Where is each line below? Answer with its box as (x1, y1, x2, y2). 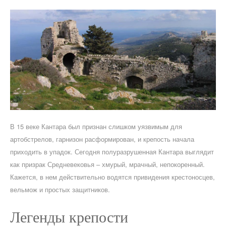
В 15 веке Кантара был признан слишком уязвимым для (10, 121, 182, 131)
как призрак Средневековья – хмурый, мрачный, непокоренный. (10, 159, 205, 169)
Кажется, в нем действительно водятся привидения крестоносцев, (10, 172, 215, 182)
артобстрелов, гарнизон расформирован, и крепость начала (10, 134, 194, 144)
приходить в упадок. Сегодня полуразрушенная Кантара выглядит (10, 146, 214, 156)
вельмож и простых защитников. (10, 184, 110, 194)
